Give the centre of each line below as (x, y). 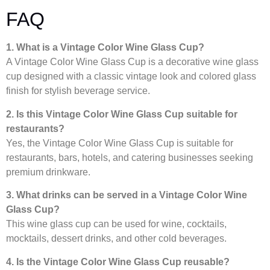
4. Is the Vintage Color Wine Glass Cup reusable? (118, 262)
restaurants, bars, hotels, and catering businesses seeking (130, 157)
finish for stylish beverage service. (78, 91)
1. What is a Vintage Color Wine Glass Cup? (105, 48)
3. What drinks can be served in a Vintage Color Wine (127, 195)
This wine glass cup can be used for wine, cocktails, (116, 224)
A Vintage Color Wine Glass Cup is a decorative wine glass (132, 62)
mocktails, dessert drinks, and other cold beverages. (116, 239)
